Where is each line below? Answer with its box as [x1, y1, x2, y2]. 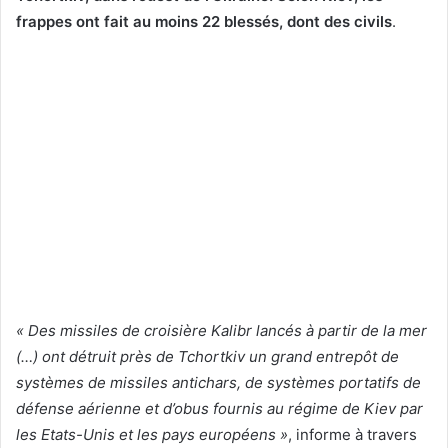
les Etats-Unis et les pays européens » [16, 425, 288, 445]
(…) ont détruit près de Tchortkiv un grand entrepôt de [16, 347, 399, 367]
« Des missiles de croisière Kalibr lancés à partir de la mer [16, 321, 427, 341]
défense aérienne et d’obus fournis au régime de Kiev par [16, 399, 423, 419]
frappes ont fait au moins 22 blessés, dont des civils [16, 12, 392, 32]
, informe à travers [288, 425, 417, 445]
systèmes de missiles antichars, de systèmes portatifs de [16, 373, 421, 393]
